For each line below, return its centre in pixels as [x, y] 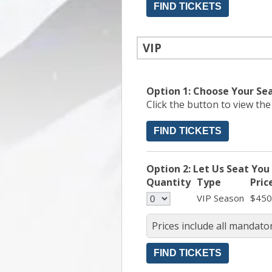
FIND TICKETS [188, 131]
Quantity [168, 182]
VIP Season [220, 198]
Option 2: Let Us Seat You [208, 168]
